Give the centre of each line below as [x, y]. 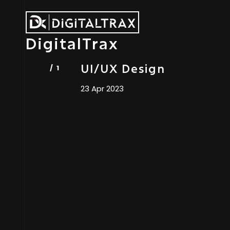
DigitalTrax [72, 43]
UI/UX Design [123, 69]
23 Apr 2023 [102, 89]
